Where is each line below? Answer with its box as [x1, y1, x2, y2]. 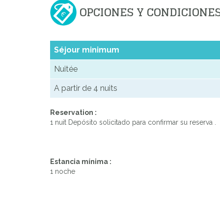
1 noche [50, 167, 75, 176]
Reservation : [50, 109, 97, 117]
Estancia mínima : [50, 158, 111, 166]
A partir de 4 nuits [54, 83, 117, 93]
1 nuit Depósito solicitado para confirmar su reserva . [50, 118, 216, 127]
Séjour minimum [54, 45, 119, 55]
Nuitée [54, 64, 78, 74]
